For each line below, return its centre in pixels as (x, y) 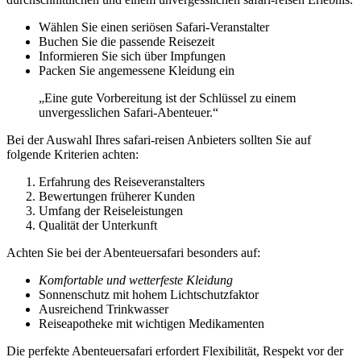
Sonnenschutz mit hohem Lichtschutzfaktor (149, 295)
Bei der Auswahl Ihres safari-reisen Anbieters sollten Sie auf (159, 140)
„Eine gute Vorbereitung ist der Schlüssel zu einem (167, 98)
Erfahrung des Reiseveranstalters (122, 182)
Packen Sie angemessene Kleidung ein (137, 71)
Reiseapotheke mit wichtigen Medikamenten (151, 324)
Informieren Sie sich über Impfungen (132, 56)
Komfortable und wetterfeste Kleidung (136, 280)
